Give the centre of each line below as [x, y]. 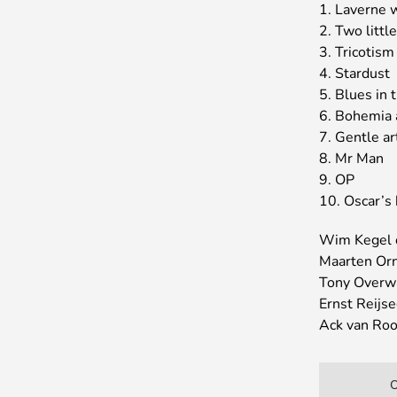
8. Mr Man [352, 159]
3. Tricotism [357, 52]
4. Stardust [355, 74]
